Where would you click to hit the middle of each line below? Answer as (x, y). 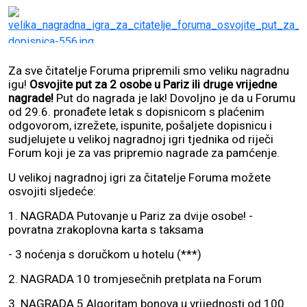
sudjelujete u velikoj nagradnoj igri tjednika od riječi (141, 139)
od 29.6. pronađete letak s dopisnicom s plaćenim (136, 111)
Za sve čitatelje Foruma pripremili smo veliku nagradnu (149, 70)
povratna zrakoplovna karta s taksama (106, 229)
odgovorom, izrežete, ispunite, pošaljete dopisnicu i (140, 125)
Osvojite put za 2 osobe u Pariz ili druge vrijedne (153, 84)
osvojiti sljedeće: (52, 191)
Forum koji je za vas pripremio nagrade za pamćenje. (144, 152)
